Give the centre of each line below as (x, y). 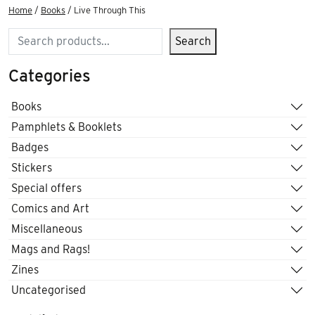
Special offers (46, 188)
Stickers (32, 168)
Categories (50, 75)
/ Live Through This (105, 10)
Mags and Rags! (51, 250)
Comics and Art (50, 209)
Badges (30, 148)
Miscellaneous (47, 229)
